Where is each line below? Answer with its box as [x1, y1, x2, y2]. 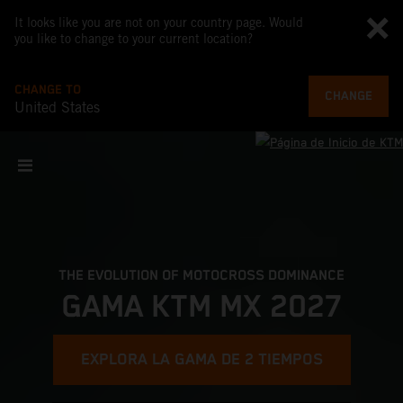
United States [14, 99, 100, 116]
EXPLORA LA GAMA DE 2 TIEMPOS [80, 350, 323, 369]
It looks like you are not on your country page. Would [14, 15, 303, 30]
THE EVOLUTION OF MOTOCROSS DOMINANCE [58, 267, 345, 284]
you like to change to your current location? [14, 31, 253, 46]
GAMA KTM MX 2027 [61, 289, 342, 326]
